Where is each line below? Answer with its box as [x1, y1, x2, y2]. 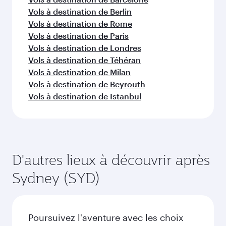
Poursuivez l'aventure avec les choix [28, 212, 184, 223]
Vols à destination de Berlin [28, 7, 132, 16]
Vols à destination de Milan [28, 67, 131, 77]
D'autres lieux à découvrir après [12, 150, 210, 169]
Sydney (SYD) [12, 168, 100, 187]
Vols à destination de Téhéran [28, 55, 141, 65]
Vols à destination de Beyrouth [28, 79, 145, 89]
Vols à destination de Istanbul [28, 91, 141, 101]
